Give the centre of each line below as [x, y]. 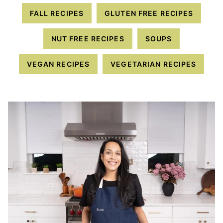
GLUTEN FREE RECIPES [149, 13]
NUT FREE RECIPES [88, 39]
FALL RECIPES [57, 13]
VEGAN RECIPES [58, 64]
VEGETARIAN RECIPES [154, 64]
